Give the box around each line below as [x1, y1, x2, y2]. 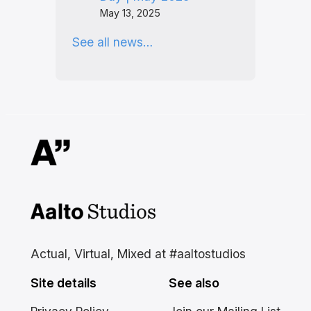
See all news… [72, 34, 153, 49]
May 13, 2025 [99, 6, 160, 19]
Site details [30, 276, 96, 291]
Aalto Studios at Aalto [30, 205, 154, 220]
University [30, 224, 87, 239]
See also [169, 276, 220, 291]
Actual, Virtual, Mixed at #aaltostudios [30, 246, 246, 261]
